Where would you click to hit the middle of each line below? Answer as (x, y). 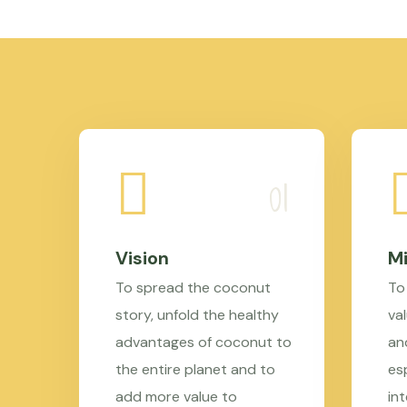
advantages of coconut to (203, 342)
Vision (142, 258)
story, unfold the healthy (197, 315)
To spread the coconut (193, 288)
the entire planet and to (195, 369)
